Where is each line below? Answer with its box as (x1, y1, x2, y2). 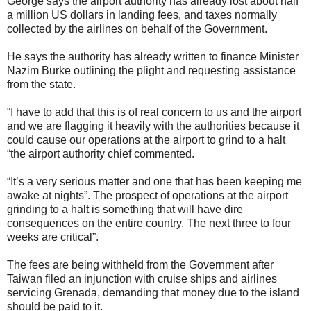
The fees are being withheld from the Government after (7, 258, 274, 271)
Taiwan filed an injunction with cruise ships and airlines (7, 272, 277, 285)
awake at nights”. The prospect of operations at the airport (7, 189, 288, 201)
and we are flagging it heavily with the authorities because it (7, 119, 299, 132)
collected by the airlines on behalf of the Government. (7, 22, 267, 35)
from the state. (7, 78, 76, 90)
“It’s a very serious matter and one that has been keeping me (7, 175, 302, 187)
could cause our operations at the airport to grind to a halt (7, 133, 285, 146)
